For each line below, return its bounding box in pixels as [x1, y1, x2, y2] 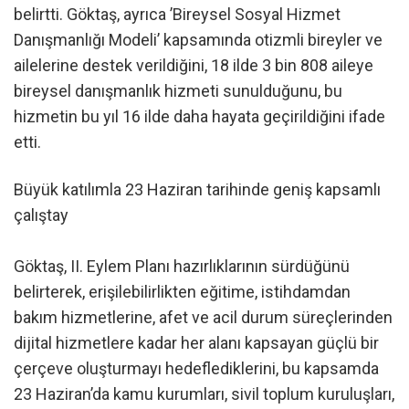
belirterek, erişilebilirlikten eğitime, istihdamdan [14, 281, 351, 301]
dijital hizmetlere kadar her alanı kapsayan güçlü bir [14, 332, 379, 352]
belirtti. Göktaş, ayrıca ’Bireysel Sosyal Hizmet [14, 5, 341, 25]
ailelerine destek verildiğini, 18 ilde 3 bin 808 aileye [14, 56, 373, 76]
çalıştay [14, 204, 68, 225]
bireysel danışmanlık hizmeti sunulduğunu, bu [14, 81, 342, 101]
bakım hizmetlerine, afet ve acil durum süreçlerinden [14, 307, 393, 327]
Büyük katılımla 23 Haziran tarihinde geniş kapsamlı [14, 179, 381, 199]
